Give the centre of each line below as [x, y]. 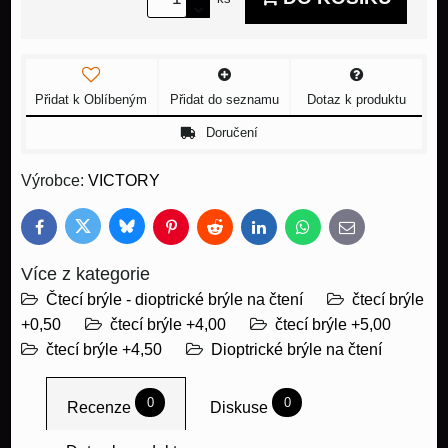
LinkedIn [282, 231]
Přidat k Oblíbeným [91, 99]
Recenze [99, 408]
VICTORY [124, 180]
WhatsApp [331, 231]
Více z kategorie [85, 273]
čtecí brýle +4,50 [104, 349]
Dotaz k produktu [357, 99]
